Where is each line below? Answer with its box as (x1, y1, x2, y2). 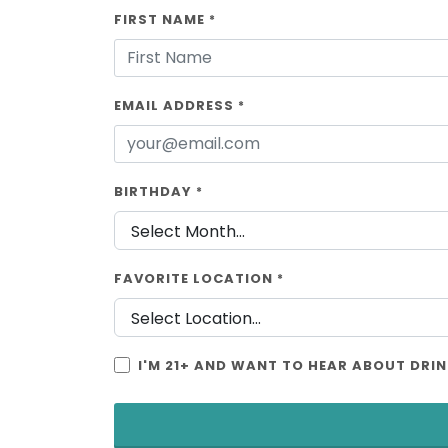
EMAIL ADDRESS (114, 96, 238, 115)
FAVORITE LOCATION (114, 269, 277, 288)
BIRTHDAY (114, 182, 196, 201)
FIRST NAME (114, 10, 209, 29)
